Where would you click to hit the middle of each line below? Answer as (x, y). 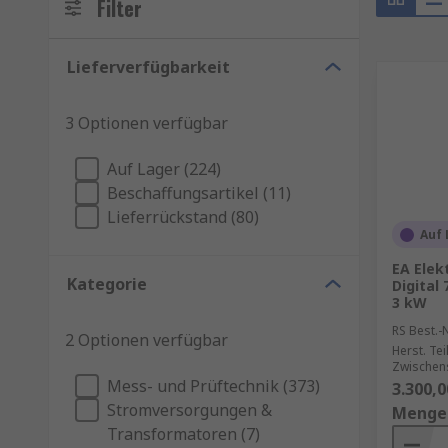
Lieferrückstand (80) (183, 217)
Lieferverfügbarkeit (148, 67)
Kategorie (107, 284)
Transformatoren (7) (183, 434)
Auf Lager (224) (164, 169)
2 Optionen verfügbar (146, 340)
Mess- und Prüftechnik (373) (213, 386)
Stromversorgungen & (189, 410)
